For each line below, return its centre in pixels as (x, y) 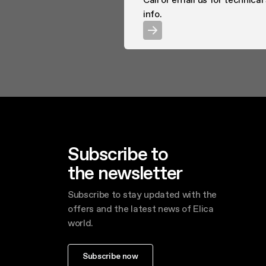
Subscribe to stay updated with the (142, 194)
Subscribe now (110, 256)
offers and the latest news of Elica (141, 208)
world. (81, 223)
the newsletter (125, 173)
